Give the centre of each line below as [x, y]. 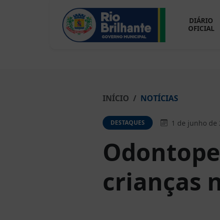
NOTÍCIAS [159, 98]
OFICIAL [201, 28]
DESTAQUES [128, 123]
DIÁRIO [201, 20]
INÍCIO [116, 98]
